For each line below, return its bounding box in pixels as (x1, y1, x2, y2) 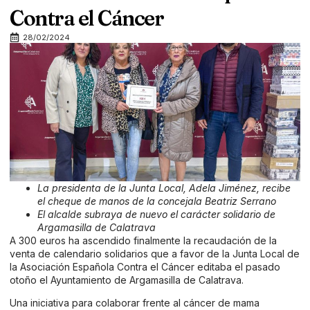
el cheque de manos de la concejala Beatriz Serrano (37, 195, 276, 207)
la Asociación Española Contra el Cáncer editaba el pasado (10, 261, 280, 273)
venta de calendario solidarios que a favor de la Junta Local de (10, 248, 300, 259)
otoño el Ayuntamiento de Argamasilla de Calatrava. (10, 274, 244, 286)
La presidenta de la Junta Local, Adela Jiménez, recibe (37, 182, 291, 194)
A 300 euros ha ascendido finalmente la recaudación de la (10, 235, 277, 246)
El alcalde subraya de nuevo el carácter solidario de (37, 208, 275, 220)
